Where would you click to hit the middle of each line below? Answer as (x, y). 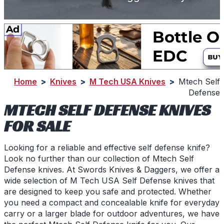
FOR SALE (37, 126)
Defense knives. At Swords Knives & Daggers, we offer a (112, 170)
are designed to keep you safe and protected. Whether (108, 192)
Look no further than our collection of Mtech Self (99, 159)
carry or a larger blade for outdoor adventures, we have (112, 214)
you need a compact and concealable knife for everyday (112, 203)
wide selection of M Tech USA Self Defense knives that (109, 181)
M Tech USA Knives (127, 82)
